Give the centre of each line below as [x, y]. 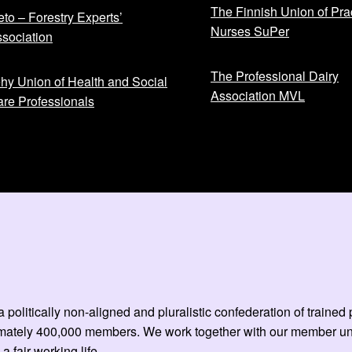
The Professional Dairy [275, 75]
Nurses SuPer [250, 31]
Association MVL [258, 95]
